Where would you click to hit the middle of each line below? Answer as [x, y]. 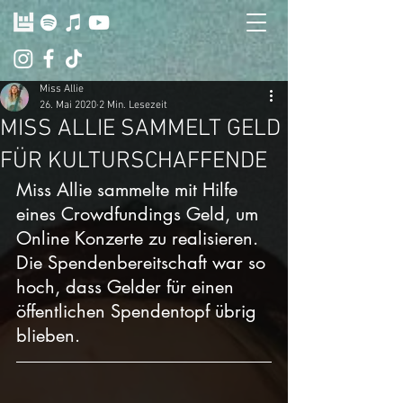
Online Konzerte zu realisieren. [140, 238]
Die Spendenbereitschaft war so [143, 263]
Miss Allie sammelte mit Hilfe [130, 190]
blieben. [51, 336]
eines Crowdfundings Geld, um [140, 214]
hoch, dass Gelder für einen [128, 287]
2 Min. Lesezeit [133, 105]
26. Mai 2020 [68, 105]
